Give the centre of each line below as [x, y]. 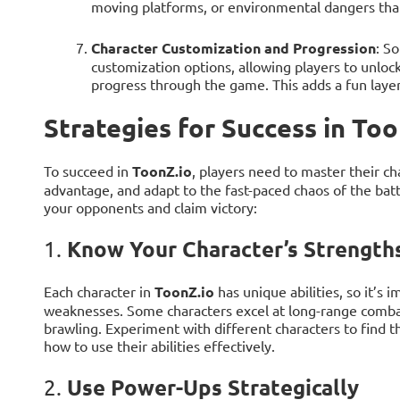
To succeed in [87, 170]
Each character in [99, 291]
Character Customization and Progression [233, 47]
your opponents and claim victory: [150, 207]
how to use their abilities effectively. [159, 345]
